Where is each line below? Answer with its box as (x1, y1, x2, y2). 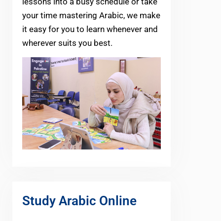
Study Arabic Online (22, 193, 137, 208)
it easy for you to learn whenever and (22, 24, 158, 34)
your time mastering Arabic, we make (22, 10, 160, 20)
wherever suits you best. (22, 37, 112, 48)
